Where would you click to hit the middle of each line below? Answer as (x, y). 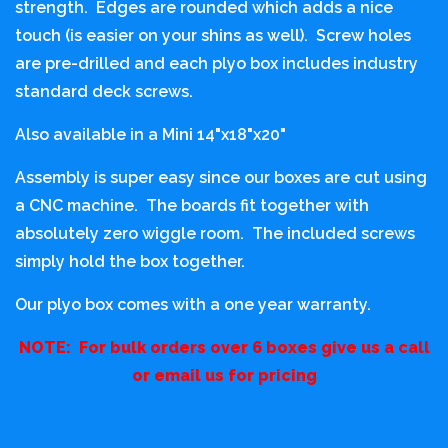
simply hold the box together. (134, 261)
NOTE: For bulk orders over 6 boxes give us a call (224, 347)
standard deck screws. (108, 91)
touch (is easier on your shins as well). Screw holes (213, 35)
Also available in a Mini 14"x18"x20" (152, 134)
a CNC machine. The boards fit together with (192, 205)
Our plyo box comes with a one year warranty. (195, 304)
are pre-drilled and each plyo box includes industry (216, 63)
